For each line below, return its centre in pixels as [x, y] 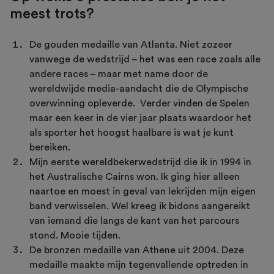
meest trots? [52, 14]
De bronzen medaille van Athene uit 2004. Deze [137, 250]
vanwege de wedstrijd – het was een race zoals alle [145, 60]
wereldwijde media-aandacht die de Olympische [139, 89]
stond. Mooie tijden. [75, 236]
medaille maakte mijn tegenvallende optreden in [139, 265]
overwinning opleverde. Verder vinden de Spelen [139, 104]
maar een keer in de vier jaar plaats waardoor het [140, 118]
